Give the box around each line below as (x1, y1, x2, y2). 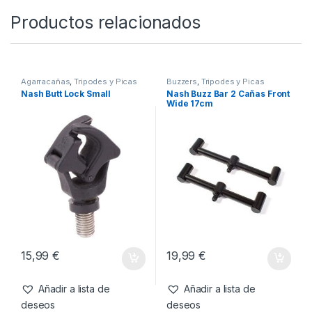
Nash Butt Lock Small (20, 257, 111, 268)
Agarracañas (20, 244, 70, 255)
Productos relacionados (10, 180, 201, 201)
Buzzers (166, 244, 198, 255)
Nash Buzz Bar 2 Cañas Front (166, 257, 290, 268)
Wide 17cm (166, 267, 213, 278)
